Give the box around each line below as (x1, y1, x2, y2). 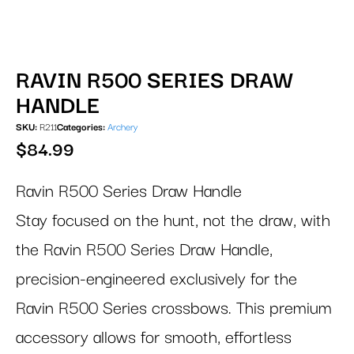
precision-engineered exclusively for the (16, 269, 297, 289)
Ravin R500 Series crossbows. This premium (16, 298, 332, 318)
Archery (107, 122, 137, 134)
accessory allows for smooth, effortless (16, 327, 292, 348)
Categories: (57, 122, 105, 134)
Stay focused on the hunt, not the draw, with (16, 210, 330, 231)
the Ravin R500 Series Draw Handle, (16, 239, 273, 260)
